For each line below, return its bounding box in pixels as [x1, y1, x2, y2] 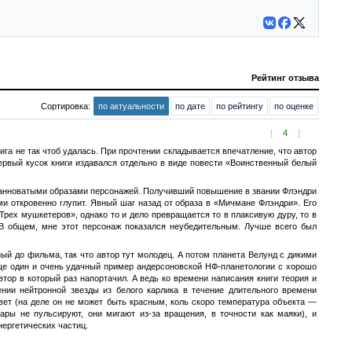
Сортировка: [41, 101, 93, 111]
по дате [175, 101, 205, 111]
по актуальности [98, 101, 164, 111]
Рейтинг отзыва [251, 73, 319, 82]
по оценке [274, 101, 313, 111]
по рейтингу [216, 101, 263, 111]
